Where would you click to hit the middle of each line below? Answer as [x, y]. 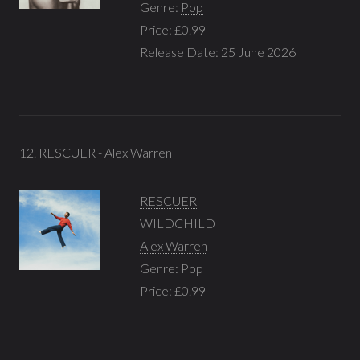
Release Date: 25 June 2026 [218, 51]
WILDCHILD [178, 223]
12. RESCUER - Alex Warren [96, 152]
